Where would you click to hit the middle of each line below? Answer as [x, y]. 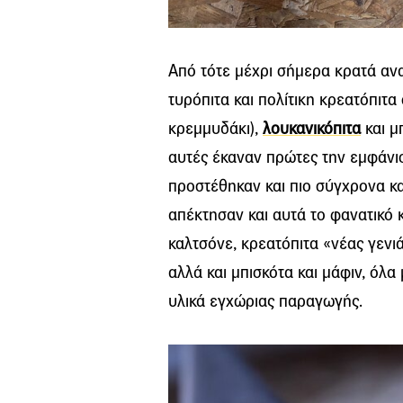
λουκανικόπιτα [312, 129]
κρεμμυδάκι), [215, 129]
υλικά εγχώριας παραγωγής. [265, 301]
